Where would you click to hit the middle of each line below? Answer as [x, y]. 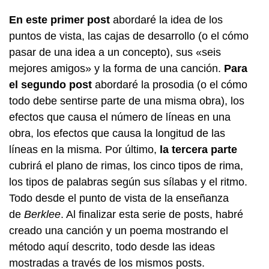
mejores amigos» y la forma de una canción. [116, 68]
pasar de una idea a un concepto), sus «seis [115, 52]
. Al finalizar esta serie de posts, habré [152, 214]
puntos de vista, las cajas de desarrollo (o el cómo [129, 36]
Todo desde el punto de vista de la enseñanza [119, 198]
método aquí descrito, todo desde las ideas [112, 247]
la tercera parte [198, 150]
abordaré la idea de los [166, 20]
